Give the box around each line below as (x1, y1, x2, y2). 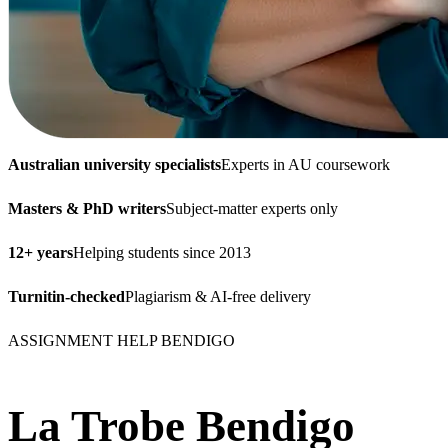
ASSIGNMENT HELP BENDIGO (8, 331, 235, 349)
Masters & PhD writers (8, 199, 166, 217)
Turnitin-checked (8, 287, 125, 305)
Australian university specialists (8, 155, 221, 173)
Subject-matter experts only (166, 199, 338, 217)
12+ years (8, 243, 73, 261)
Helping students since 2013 (73, 243, 251, 261)
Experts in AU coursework (221, 155, 390, 173)
